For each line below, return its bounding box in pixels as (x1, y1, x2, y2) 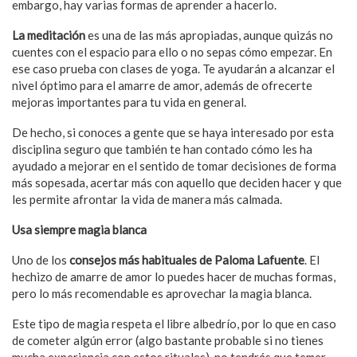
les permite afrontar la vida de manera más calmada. (12, 191, 282, 206)
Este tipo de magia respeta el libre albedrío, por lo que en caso (12, 316, 336, 331)
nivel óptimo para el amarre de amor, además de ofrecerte (12, 77, 312, 92)
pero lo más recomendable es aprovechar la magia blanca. (12, 285, 312, 300)
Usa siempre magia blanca (12, 222, 147, 237)
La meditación (12, 27, 85, 42)
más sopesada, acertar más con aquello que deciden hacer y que (12, 175, 342, 190)
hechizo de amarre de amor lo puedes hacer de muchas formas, (12, 269, 335, 284)
